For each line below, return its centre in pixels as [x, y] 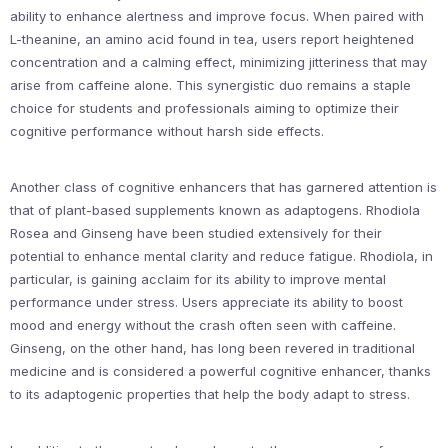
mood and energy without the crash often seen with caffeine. [203, 325]
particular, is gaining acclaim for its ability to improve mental [198, 279]
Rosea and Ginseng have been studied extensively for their [196, 233]
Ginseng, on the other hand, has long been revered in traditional [212, 348]
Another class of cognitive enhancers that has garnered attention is [223, 187]
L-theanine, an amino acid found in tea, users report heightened [212, 39]
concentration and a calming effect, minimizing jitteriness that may [218, 62]
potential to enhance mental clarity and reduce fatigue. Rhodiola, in [221, 256]
